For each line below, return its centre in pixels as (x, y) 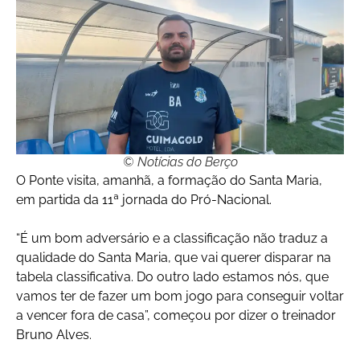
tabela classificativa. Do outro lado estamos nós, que (172, 277)
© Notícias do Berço (180, 162)
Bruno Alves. (54, 335)
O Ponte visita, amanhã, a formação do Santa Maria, (169, 181)
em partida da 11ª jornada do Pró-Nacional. (144, 200)
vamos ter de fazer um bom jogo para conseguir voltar (180, 297)
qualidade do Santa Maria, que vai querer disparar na (174, 258)
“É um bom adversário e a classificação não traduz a (172, 239)
